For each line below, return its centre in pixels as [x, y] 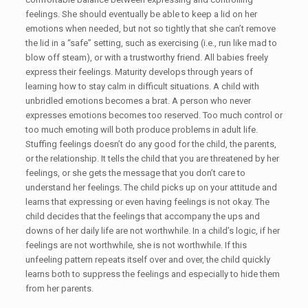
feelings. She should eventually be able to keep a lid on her [141, 14]
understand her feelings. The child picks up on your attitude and [151, 187]
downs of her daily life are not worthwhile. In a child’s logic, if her [152, 231]
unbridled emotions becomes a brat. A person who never [138, 101]
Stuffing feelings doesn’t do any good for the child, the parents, [151, 144]
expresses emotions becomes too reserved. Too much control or [154, 115]
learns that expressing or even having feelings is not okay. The [147, 202]
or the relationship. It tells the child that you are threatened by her [152, 158]
